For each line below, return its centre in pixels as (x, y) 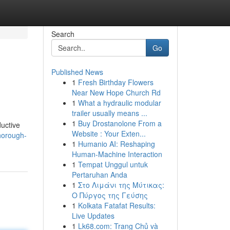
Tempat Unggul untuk (113, 164)
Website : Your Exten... (109, 133)
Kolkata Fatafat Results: (117, 205)
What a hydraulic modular (119, 103)
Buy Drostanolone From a (120, 123)
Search (63, 34)
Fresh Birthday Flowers (116, 82)
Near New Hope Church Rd (116, 92)
